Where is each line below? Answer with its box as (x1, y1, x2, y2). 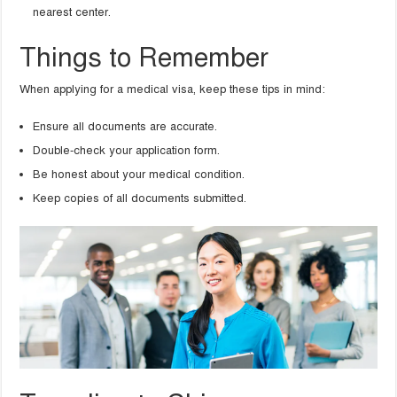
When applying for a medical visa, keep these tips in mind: (19, 82, 326, 97)
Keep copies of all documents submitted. (33, 191, 247, 206)
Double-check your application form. (33, 144, 221, 159)
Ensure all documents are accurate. (33, 120, 218, 135)
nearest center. (33, 5, 112, 20)
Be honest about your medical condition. (33, 167, 245, 183)
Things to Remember (19, 41, 269, 75)
